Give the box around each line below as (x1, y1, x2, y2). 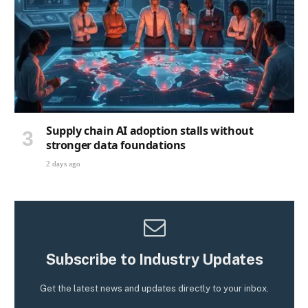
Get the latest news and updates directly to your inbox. (40, 283, 269, 294)
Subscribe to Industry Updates (45, 250, 263, 268)
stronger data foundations (46, 137, 186, 153)
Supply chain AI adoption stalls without (46, 122, 254, 138)
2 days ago (46, 159, 80, 168)
